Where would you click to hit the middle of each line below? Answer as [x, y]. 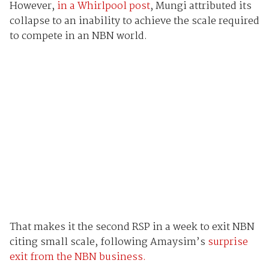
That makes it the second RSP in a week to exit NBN [132, 227]
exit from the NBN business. [77, 257]
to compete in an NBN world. [78, 37]
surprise [228, 242]
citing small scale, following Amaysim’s [108, 242]
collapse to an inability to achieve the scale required [134, 22]
